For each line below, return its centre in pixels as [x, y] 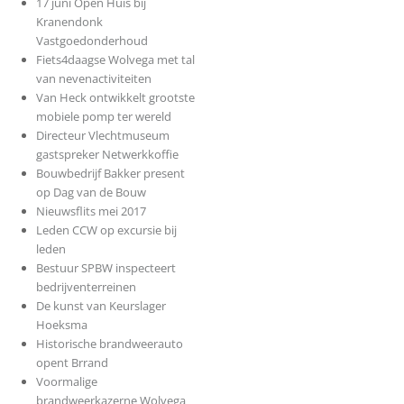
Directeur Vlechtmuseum [102, 136]
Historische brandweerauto [109, 344]
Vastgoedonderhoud [92, 41]
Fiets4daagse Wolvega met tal [115, 60]
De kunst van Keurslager [101, 306]
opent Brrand [72, 363]
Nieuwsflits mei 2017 [91, 211]
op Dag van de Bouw [91, 193]
